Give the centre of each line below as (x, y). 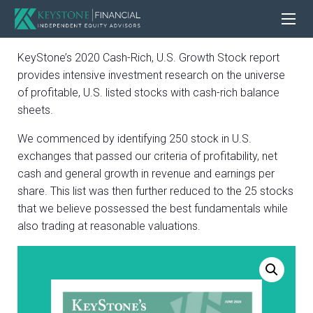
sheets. (35, 110)
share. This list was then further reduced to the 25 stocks (155, 191)
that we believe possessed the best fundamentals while (153, 209)
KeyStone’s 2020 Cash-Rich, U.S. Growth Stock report (148, 58)
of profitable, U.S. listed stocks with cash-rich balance (148, 93)
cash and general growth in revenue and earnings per (146, 174)
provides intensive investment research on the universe (151, 75)
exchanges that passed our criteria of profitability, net (147, 156)
